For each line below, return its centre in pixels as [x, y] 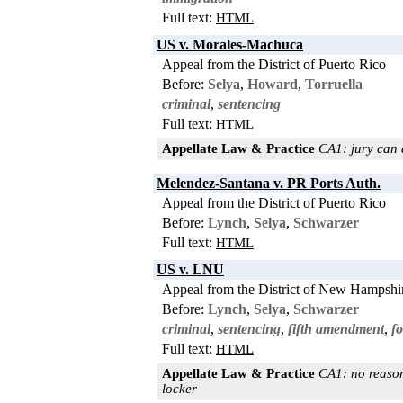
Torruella [334, 84]
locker [179, 388]
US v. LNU [190, 269]
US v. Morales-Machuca [230, 44]
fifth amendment [336, 328]
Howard [273, 84]
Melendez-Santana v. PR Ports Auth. [269, 183]
